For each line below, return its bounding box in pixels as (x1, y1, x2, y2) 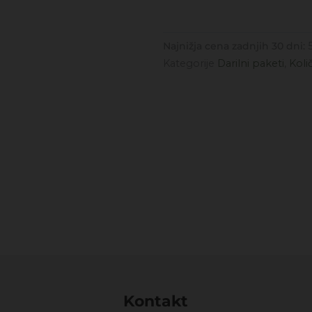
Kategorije (163, 57, 214, 70)
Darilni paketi (217, 57, 284, 70)
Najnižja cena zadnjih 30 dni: (163, 40, 308, 53)
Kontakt (123, 291, 189, 311)
